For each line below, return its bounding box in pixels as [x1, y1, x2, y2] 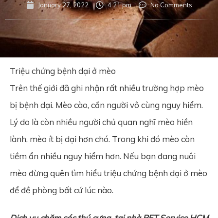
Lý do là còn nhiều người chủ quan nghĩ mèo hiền [10, 116, 193, 127]
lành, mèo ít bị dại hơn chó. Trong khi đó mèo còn [10, 133, 195, 144]
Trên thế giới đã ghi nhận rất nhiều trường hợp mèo [10, 82, 204, 93]
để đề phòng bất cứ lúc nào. [10, 184, 113, 195]
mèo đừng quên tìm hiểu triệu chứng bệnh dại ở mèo [10, 167, 207, 178]
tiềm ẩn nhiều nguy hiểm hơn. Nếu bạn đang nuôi [10, 150, 196, 161]
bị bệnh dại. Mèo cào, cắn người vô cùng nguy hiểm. [10, 99, 203, 110]
